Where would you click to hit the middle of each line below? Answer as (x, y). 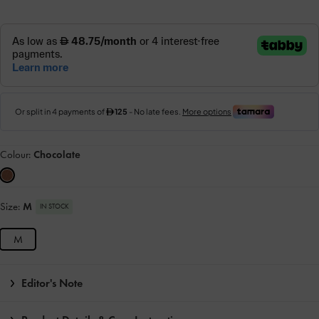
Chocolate (57, 155)
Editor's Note (52, 283)
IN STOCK (54, 207)
